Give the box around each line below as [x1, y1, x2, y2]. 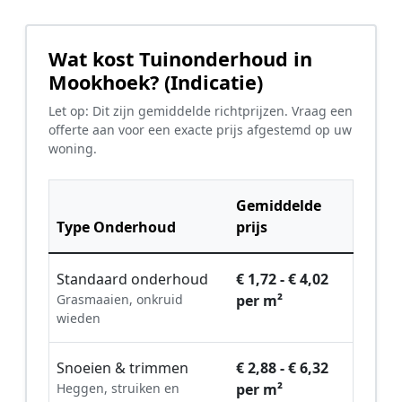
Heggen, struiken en [57, 380, 179, 398]
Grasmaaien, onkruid [57, 291, 183, 309]
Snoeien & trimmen [57, 358, 188, 379]
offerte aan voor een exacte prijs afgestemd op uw [48, 121, 352, 139]
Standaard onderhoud [57, 269, 208, 290]
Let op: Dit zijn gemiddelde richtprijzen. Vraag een [48, 102, 353, 120]
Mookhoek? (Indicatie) [48, 69, 263, 96]
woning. [48, 140, 97, 158]
